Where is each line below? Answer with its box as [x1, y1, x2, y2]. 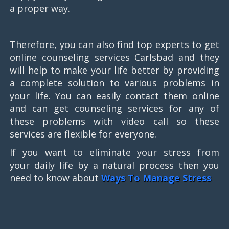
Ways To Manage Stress [101, 171, 212, 184]
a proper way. [10, 2, 71, 15]
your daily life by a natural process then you [10, 158, 219, 171]
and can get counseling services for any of [10, 102, 219, 115]
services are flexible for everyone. [10, 128, 157, 141]
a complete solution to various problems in [10, 77, 219, 89]
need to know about [10, 171, 102, 184]
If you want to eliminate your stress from [10, 146, 219, 158]
